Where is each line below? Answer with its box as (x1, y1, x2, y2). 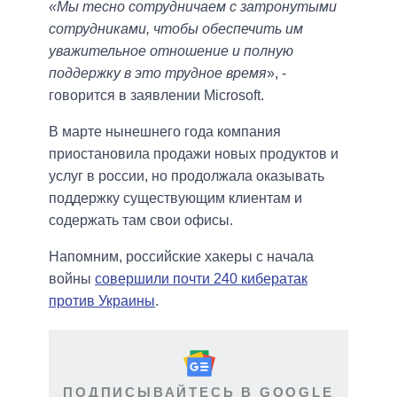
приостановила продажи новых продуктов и (49, 146, 339, 162)
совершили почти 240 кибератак (95, 271, 307, 287)
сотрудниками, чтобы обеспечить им (49, 21, 303, 37)
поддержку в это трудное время (49, 66, 267, 82)
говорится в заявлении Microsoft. (49, 88, 264, 104)
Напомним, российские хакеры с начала (49, 249, 314, 265)
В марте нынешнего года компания (49, 124, 281, 140)
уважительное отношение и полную (49, 43, 293, 59)
